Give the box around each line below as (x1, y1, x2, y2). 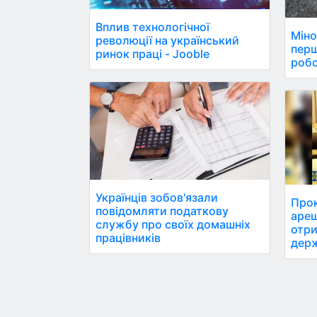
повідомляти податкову (96, 204, 229, 219)
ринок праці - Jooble (96, 46, 209, 61)
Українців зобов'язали (96, 190, 218, 205)
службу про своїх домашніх (96, 217, 250, 232)
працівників (96, 231, 161, 246)
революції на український (96, 33, 239, 47)
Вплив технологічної (96, 19, 209, 34)
